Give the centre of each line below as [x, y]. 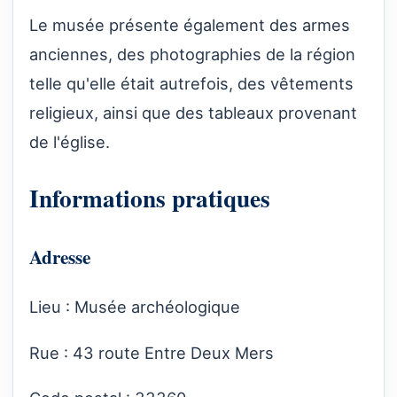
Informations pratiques [150, 198]
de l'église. [70, 141]
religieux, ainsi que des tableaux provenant [193, 112]
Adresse [60, 256]
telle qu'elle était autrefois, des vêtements [191, 83]
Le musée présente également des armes [190, 24]
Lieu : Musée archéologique [137, 307]
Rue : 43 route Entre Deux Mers [154, 352]
